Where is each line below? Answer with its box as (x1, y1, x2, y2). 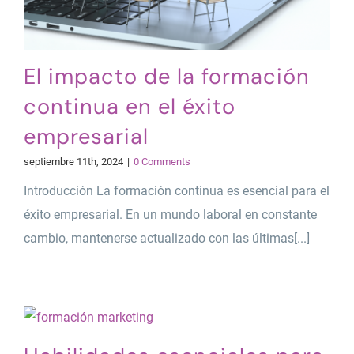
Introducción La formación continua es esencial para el (23, 183, 330, 198)
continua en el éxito (23, 92, 235, 120)
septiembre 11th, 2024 (23, 155, 123, 168)
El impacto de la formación (23, 62, 310, 90)
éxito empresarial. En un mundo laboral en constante (23, 206, 317, 222)
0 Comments (133, 155, 190, 168)
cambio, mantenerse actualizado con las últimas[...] (23, 230, 310, 246)
